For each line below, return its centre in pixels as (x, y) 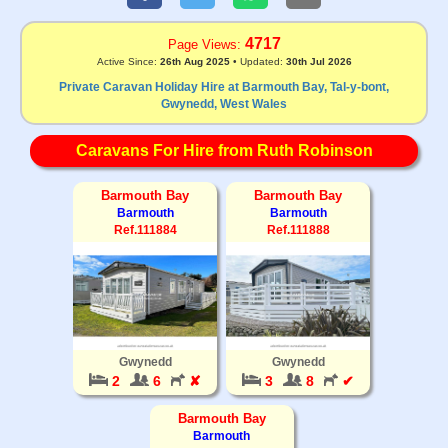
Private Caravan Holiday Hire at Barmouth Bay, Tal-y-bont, (224, 86)
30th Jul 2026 (318, 61)
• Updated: (257, 61)
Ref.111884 (145, 229)
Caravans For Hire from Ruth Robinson (224, 150)
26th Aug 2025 (194, 61)
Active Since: (128, 61)
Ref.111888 (298, 229)
